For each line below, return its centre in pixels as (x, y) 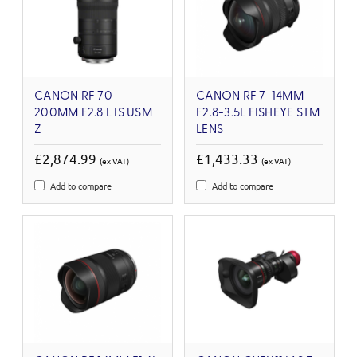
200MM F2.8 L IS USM (93, 113)
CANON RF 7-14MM (250, 96)
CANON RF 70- (76, 96)
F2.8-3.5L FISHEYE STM (258, 113)
